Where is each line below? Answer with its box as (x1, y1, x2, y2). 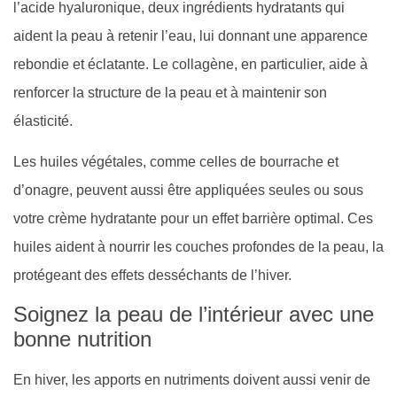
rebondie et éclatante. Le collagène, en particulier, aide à (13, 56, 368, 72)
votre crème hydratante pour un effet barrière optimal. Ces (13, 210, 373, 226)
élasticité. (13, 113, 73, 128)
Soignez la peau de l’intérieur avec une (13, 302, 374, 327)
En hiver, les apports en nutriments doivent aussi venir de (13, 372, 370, 388)
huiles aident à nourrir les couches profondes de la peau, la (13, 238, 384, 254)
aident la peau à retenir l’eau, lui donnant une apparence (13, 27, 368, 43)
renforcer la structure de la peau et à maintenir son (13, 84, 327, 100)
